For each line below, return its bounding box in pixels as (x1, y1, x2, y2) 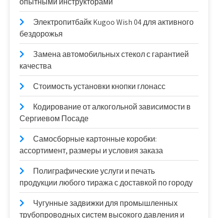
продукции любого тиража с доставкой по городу (19, 177, 193, 188)
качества (19, 60, 52, 71)
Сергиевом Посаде (19, 113, 89, 124)
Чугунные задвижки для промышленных (33, 198, 178, 208)
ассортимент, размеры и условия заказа (19, 145, 163, 156)
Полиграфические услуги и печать (33, 165, 155, 176)
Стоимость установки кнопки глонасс (33, 81, 165, 91)
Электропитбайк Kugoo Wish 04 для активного (33, 17, 194, 27)
